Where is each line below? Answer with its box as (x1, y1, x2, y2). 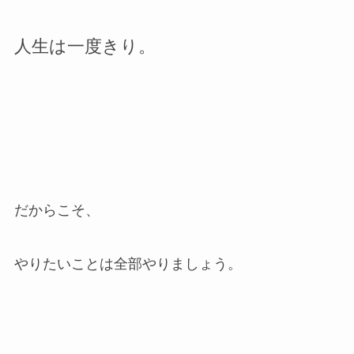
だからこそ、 (13, 202, 100, 219)
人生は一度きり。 (13, 36, 156, 56)
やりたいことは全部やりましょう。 (13, 256, 242, 272)
